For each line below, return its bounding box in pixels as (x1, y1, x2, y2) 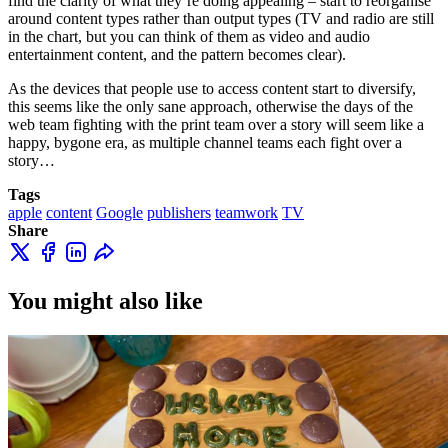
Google (96, 203, 143, 221)
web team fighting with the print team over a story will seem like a (8, 115, 424, 133)
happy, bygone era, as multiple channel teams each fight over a (8, 133, 402, 151)
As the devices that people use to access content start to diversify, (8, 79, 416, 97)
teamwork (215, 203, 278, 221)
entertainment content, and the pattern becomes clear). (8, 45, 346, 63)
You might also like (8, 287, 203, 314)
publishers (147, 203, 211, 221)
